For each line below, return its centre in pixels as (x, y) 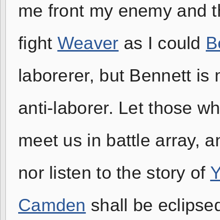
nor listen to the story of (114, 173)
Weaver (88, 43)
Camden (52, 205)
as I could (162, 43)
